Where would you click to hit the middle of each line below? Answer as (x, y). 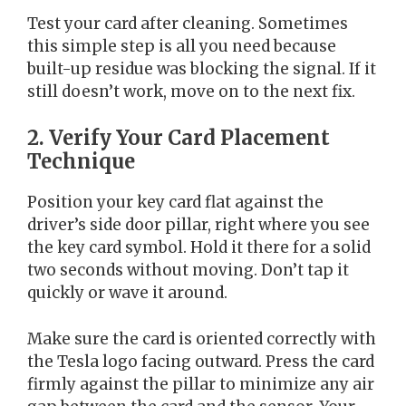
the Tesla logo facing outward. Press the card (201, 361)
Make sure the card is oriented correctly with (202, 338)
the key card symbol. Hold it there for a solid (199, 248)
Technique (81, 162)
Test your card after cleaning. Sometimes (188, 23)
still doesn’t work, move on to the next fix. (191, 91)
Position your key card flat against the (175, 203)
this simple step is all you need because (182, 46)
